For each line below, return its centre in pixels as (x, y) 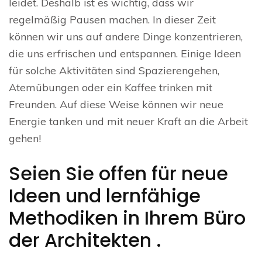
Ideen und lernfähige (105, 196)
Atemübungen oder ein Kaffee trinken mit (111, 88)
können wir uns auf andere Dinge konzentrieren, (126, 37)
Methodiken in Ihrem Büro (127, 218)
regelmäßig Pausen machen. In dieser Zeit (112, 20)
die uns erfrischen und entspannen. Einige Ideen (125, 54)
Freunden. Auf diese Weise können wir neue (116, 105)
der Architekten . (85, 240)
